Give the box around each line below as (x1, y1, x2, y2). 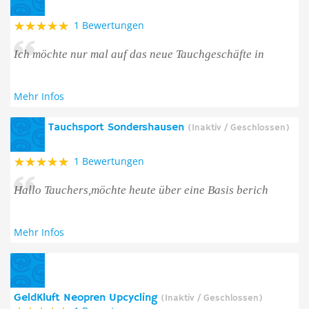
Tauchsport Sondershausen (48, 121, 188, 134)
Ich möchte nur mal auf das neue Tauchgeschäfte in (14, 48, 264, 61)
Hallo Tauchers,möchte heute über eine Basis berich (14, 183, 268, 197)
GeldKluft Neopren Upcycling (14, 291, 161, 305)
